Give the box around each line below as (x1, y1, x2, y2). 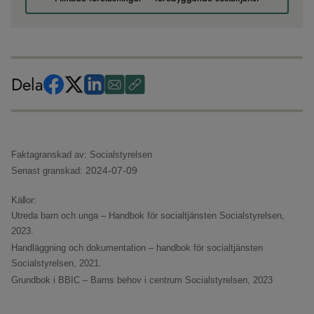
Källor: (11, 195, 36, 205)
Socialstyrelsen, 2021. (11, 258, 102, 268)
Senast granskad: (11, 165, 86, 176)
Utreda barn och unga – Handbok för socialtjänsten (11, 210, 219, 221)
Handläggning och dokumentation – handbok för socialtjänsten (11, 243, 263, 253)
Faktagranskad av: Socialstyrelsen (11, 149, 152, 160)
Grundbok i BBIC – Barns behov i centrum (11, 275, 185, 285)
